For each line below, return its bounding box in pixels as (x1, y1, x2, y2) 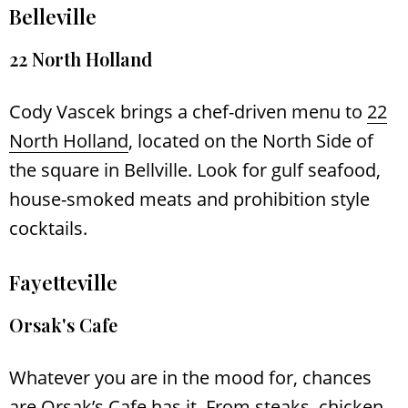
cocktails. (9, 216, 87, 241)
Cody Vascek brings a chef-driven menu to (9, 99, 367, 125)
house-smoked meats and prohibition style (9, 187, 370, 212)
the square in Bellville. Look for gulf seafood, (9, 158, 381, 183)
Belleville (9, 3, 97, 31)
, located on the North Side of (128, 128, 373, 154)
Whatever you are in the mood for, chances (9, 365, 372, 391)
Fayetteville (9, 269, 117, 297)
